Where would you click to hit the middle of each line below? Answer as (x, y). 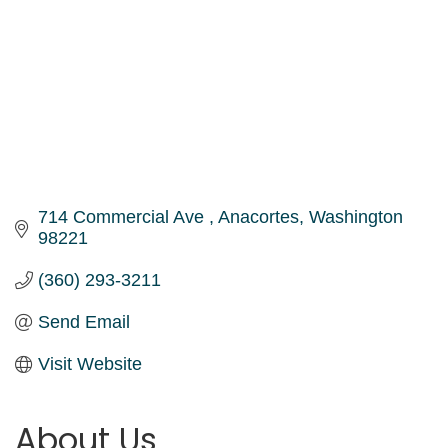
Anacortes (258, 216)
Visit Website (89, 363)
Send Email (83, 321)
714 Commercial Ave (123, 216)
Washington (355, 216)
